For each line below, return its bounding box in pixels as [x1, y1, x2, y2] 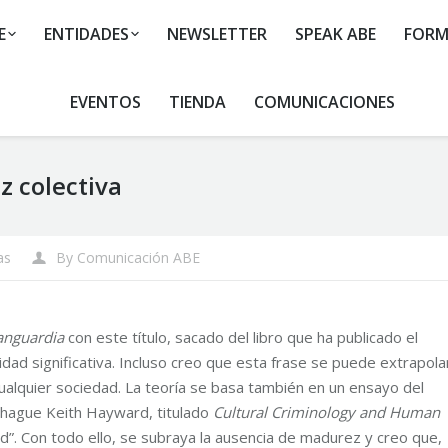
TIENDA [168, 91, 226, 113]
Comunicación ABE [77, 248, 200, 267]
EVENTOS [69, 91, 141, 113]
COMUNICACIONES [253, 91, 395, 113]
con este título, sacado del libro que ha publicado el [64, 327, 418, 347]
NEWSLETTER [166, 23, 267, 45]
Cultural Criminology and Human [213, 402, 440, 422]
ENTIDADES [43, 23, 129, 45]
